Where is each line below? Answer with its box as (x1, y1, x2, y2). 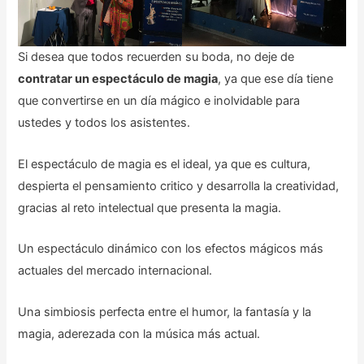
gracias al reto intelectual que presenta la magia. (18, 200, 282, 215)
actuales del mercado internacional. (18, 263, 213, 279)
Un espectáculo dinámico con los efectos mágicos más (18, 241, 324, 257)
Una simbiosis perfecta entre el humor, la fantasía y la (18, 304, 312, 319)
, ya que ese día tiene (218, 71, 334, 87)
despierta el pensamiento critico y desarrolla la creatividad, (18, 178, 340, 193)
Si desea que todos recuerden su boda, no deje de (18, 50, 295, 65)
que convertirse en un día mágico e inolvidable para (18, 93, 301, 109)
